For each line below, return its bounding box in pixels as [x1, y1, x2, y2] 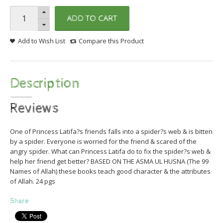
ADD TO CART [67, 13, 117, 23]
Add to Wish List [18, 36, 65, 45]
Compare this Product [79, 36, 144, 45]
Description [10, 76, 80, 92]
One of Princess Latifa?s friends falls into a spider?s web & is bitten [10, 127, 213, 136]
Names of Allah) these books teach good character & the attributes [10, 167, 211, 176]
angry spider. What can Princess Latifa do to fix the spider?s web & [10, 147, 211, 156]
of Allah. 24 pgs [10, 177, 55, 186]
